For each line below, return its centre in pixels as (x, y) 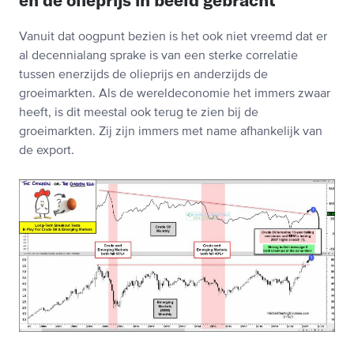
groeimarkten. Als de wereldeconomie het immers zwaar (175, 94)
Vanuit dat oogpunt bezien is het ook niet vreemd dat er (173, 38)
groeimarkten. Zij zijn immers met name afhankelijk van (171, 132)
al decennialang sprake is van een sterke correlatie (158, 56)
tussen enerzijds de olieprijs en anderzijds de (143, 75)
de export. (47, 151)
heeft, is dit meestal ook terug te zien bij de (139, 113)
